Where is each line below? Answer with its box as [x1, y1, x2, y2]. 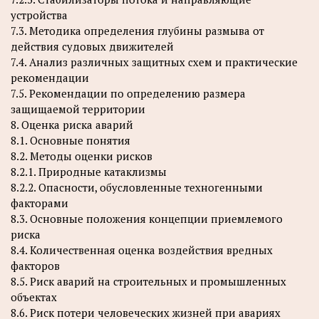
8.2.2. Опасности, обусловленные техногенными [11, 179, 263, 194]
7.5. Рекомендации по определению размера [11, 85, 246, 100]
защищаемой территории [11, 101, 145, 116]
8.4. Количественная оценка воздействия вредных [11, 242, 273, 257]
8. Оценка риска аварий [11, 117, 133, 132]
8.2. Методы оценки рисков [11, 148, 152, 163]
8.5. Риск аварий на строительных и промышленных [11, 273, 286, 288]
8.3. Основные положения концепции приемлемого [11, 211, 283, 226]
